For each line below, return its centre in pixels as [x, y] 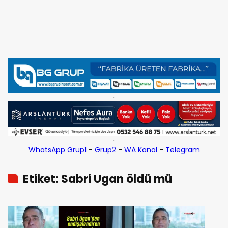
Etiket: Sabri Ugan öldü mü [97, 179]
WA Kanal [140, 150]
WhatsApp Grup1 [57, 150]
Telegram [182, 150]
